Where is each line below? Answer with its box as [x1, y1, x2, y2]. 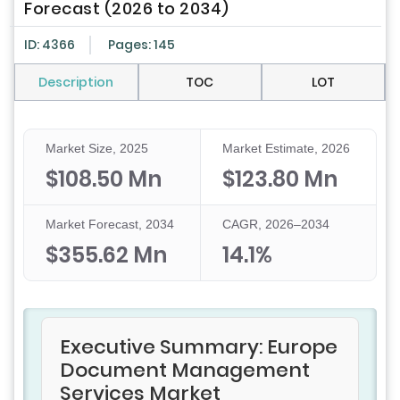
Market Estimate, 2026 [221, 141, 350, 156]
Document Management [60, 356, 310, 385]
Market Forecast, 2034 [46, 217, 174, 232]
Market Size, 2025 [46, 141, 148, 156]
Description [38, 73, 114, 92]
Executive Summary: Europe [60, 333, 337, 362]
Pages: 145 [108, 36, 175, 54]
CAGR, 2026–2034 [221, 217, 329, 232]
